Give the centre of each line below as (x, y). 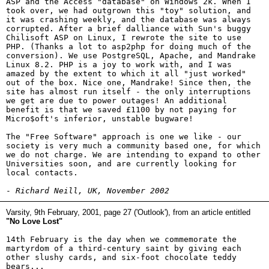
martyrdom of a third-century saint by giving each (124, 248)
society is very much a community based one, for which (133, 146)
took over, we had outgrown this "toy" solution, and (128, 11)
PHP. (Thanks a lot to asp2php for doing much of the (128, 47)
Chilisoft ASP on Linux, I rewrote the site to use (124, 38)
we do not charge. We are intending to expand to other (133, 155)
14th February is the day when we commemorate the (121, 239)
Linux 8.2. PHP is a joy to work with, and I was (119, 65)
